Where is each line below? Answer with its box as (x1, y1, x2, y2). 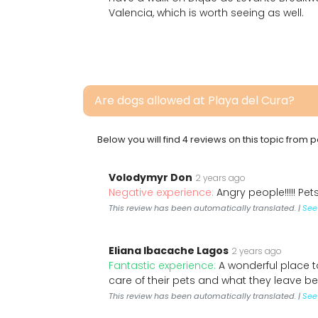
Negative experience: (109, 185, 216, 199)
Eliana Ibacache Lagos (109, 243, 229, 258)
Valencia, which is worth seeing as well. (109, 6, 304, 20)
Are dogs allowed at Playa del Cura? (94, 92, 295, 109)
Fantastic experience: (109, 258, 219, 273)
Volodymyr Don (109, 170, 192, 185)
